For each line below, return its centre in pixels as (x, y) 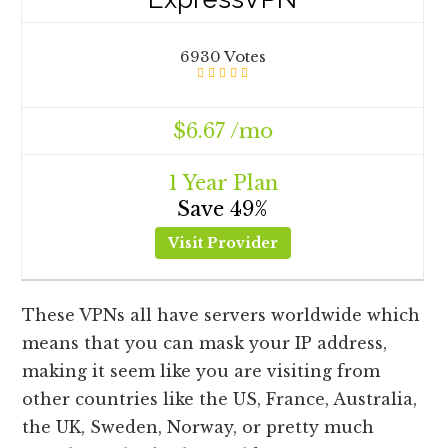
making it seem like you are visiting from (201, 371)
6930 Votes (222, 57)
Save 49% (223, 209)
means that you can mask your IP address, (205, 343)
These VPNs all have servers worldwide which (221, 315)
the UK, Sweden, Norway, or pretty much (198, 427)
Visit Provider (222, 243)
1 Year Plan (222, 183)
